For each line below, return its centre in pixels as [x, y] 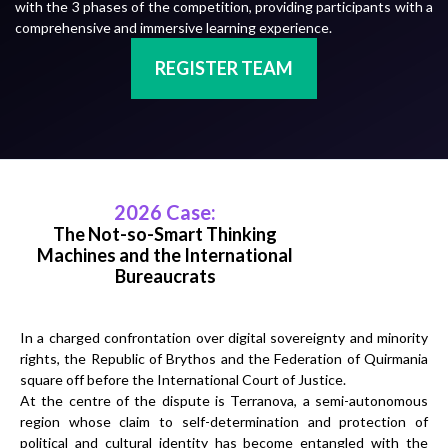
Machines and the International [165, 254]
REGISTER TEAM [224, 67]
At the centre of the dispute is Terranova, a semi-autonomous [224, 400]
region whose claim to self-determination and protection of [224, 421]
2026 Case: [165, 211]
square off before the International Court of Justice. [183, 379]
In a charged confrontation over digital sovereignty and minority [224, 337]
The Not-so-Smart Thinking [165, 233]
